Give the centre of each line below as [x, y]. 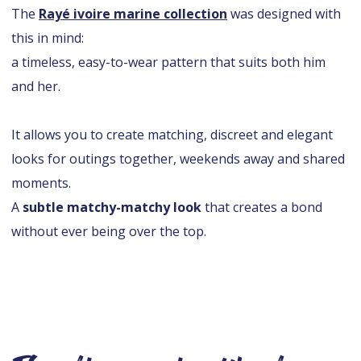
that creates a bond [262, 207]
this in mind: [48, 38]
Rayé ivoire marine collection [133, 14]
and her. [36, 87]
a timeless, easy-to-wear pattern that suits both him [168, 62]
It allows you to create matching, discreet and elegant [172, 135]
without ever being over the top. [109, 232]
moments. [41, 183]
